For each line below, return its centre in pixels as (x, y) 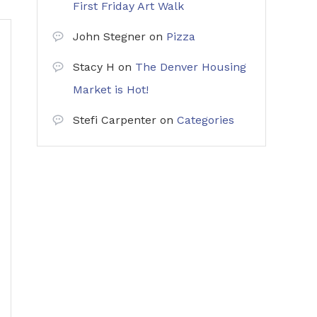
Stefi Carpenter (115, 120)
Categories (206, 120)
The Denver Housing (191, 67)
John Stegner (109, 36)
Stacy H (94, 67)
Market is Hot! (111, 90)
